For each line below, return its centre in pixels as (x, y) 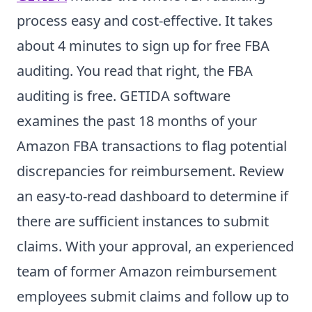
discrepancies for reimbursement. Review (150, 171)
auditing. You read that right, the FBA (135, 71)
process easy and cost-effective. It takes (145, 21)
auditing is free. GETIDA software (124, 96)
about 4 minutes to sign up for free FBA (143, 46)
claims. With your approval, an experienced (155, 247)
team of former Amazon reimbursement (147, 272)
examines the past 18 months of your (137, 121)
